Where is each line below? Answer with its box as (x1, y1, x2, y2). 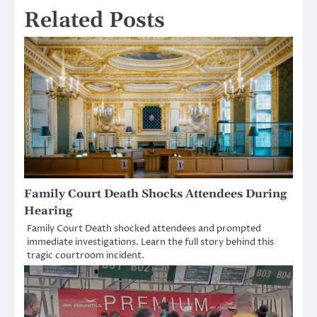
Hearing (24, 203, 72, 218)
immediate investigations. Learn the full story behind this (27, 235, 274, 248)
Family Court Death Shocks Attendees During (24, 186, 287, 201)
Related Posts (24, 6, 165, 34)
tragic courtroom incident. (27, 248, 144, 262)
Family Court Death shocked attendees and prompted (27, 221, 261, 235)
